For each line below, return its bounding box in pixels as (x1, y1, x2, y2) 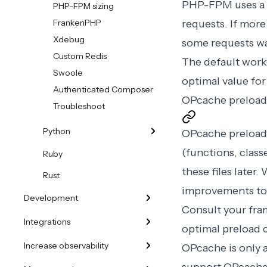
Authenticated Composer (53, 84, 153, 95)
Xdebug (53, 34, 85, 45)
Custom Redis (53, 51, 107, 61)
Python (43, 126, 70, 136)
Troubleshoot (53, 101, 105, 111)
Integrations (24, 216, 70, 227)
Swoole (53, 67, 83, 78)
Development (24, 193, 78, 203)
